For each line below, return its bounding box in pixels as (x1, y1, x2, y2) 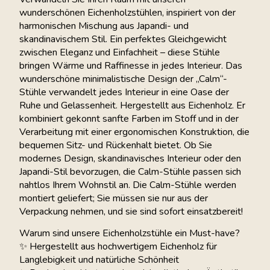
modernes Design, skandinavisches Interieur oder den (19, 151, 241, 165)
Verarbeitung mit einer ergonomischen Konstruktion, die (19, 125, 250, 139)
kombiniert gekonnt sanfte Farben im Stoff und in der (19, 111, 239, 125)
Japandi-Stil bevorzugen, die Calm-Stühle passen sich (19, 165, 241, 178)
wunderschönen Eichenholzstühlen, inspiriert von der (19, 5, 236, 19)
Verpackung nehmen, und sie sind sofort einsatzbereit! (19, 204, 243, 218)
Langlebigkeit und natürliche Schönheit (19, 253, 179, 267)
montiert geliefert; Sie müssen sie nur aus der (19, 191, 208, 205)
